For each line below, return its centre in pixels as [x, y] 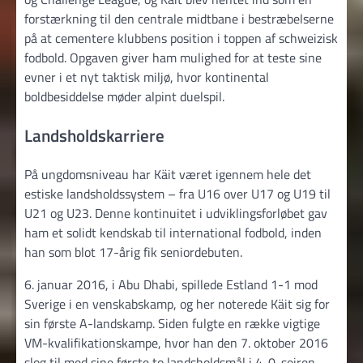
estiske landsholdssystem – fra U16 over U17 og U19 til [177, 194]
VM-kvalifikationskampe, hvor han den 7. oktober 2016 [176, 343]
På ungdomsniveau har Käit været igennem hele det [168, 175]
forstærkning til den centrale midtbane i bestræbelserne [179, 18]
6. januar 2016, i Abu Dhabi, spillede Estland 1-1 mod [171, 285]
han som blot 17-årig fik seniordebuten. [133, 252]
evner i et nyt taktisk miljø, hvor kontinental [147, 77]
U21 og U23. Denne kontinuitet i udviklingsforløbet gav [176, 214]
